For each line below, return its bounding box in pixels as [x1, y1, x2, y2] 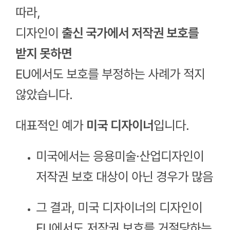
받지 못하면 [15, 46, 72, 61]
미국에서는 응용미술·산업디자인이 [35, 148, 204, 164]
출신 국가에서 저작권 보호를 [61, 25, 199, 41]
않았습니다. [15, 87, 72, 102]
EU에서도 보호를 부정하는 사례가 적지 [15, 66, 205, 82]
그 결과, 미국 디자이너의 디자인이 [35, 200, 202, 215]
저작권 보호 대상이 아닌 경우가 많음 [35, 169, 213, 184]
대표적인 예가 [15, 118, 86, 133]
